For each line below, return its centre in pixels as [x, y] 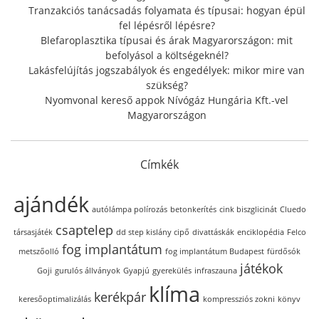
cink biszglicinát [248, 210]
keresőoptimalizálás [55, 299]
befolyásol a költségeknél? [167, 56]
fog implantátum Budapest [215, 252]
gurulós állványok [87, 271]
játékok [261, 269]
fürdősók [284, 252]
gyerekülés [172, 271]
